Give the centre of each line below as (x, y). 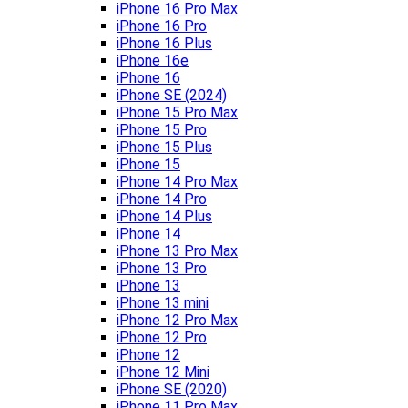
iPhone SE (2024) (172, 96)
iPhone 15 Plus (164, 148)
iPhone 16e (153, 61)
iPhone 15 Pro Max (177, 113)
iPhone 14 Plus (164, 217)
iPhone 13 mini (163, 303)
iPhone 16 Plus (164, 44)
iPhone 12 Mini (163, 372)
